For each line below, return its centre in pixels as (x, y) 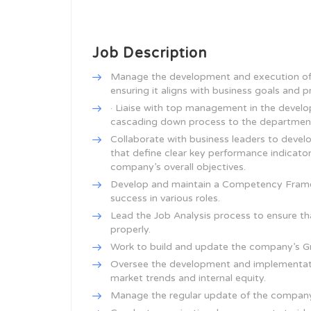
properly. (131, 229)
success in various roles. (165, 198)
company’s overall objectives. (178, 167)
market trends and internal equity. (188, 278)
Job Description (150, 53)
